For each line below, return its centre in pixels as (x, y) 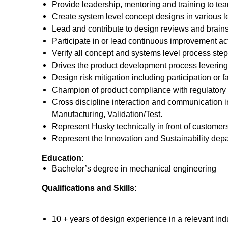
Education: (63, 158)
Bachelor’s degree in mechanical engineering (134, 168)
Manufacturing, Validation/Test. (107, 114)
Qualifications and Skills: (89, 188)
